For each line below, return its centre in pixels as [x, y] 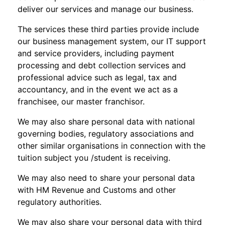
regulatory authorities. [60, 202]
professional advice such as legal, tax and [97, 77]
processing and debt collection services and [102, 65]
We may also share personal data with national [106, 122]
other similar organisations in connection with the [111, 146]
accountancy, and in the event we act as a [98, 89]
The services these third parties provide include [108, 29]
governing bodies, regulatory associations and [106, 134]
